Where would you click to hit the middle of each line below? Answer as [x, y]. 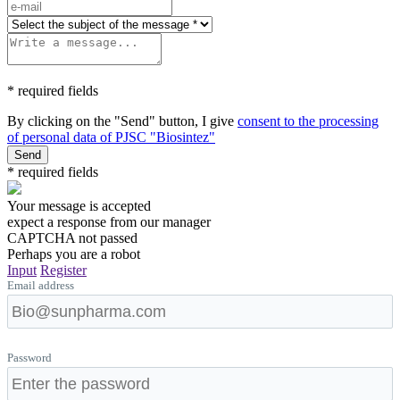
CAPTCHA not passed [72, 238]
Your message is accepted [79, 206]
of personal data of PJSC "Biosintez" [111, 137]
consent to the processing [308, 121]
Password [29, 358]
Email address [41, 285]
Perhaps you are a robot [74, 254]
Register [63, 270]
